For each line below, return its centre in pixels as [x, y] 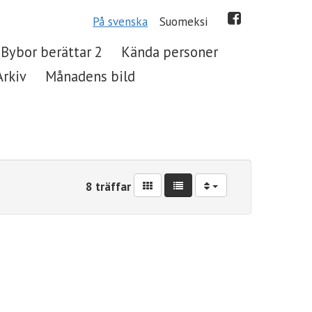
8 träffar [108, 186]
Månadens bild [91, 77]
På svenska [120, 22]
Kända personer [170, 52]
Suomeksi [184, 22]
